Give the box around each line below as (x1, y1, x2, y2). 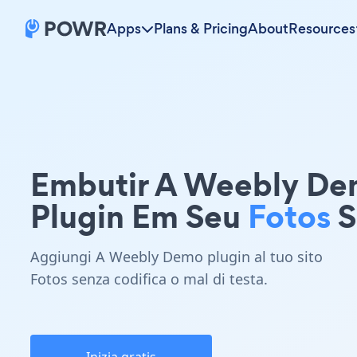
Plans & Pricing (154, 19, 248, 38)
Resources (288, 19, 355, 38)
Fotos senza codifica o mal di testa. (30, 269, 268, 288)
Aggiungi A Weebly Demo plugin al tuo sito (30, 247, 323, 266)
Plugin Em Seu (30, 194, 248, 239)
